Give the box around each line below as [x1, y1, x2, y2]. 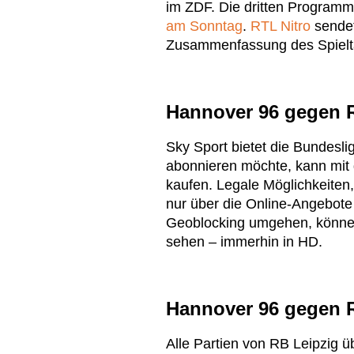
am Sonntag [166, 18, 243, 35]
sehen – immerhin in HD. [166, 234, 322, 250]
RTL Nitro [250, 18, 311, 35]
